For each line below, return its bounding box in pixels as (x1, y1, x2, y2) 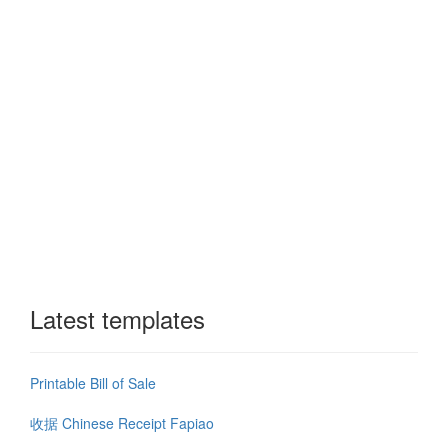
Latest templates (30, 301, 205, 337)
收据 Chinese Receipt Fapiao (30, 413, 214, 434)
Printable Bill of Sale (30, 373, 156, 394)
